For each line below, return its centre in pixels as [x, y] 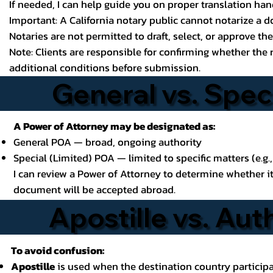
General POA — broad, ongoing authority [107, 142]
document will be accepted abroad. [94, 190]
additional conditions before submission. [105, 68]
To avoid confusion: [57, 251]
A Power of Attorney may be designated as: [114, 126]
